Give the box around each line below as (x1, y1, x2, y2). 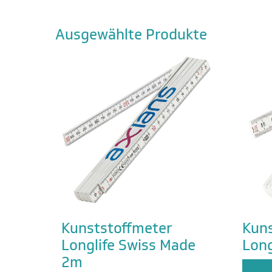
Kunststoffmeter (61, 217, 172, 239)
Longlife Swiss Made (61, 234, 195, 256)
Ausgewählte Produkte (55, 24, 207, 44)
